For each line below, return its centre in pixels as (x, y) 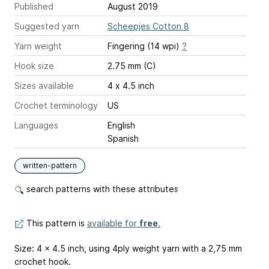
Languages (36, 125)
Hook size (34, 66)
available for (113, 223)
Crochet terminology (56, 105)
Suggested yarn (47, 26)
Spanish (123, 138)
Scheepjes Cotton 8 (148, 26)
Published (34, 6)
